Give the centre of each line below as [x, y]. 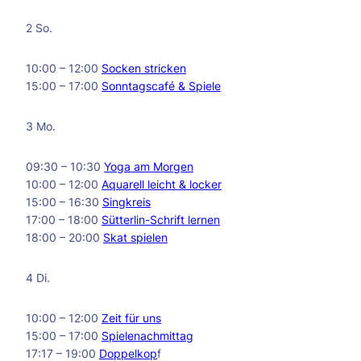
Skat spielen [135, 237]
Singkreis [127, 202]
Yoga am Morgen [149, 166]
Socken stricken [144, 68]
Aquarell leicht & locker [162, 184]
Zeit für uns [131, 318]
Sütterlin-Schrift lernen [161, 220]
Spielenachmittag [147, 336]
